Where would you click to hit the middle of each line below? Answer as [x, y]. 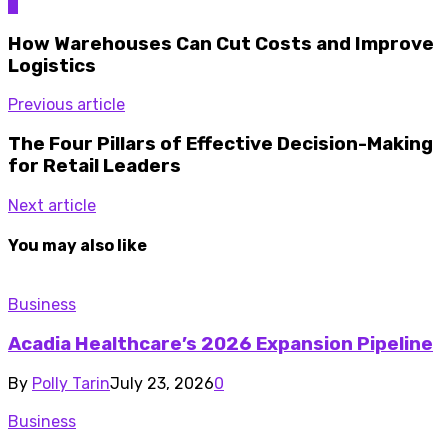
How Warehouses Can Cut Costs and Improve [221, 43]
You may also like [77, 245]
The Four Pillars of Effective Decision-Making [220, 143]
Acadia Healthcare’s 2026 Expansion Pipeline [220, 343]
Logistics [52, 65]
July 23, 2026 [162, 383]
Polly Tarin [71, 383]
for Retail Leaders [94, 165]
